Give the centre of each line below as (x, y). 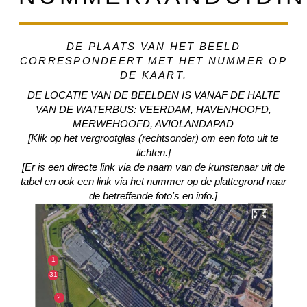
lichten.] (153, 152)
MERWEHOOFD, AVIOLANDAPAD (153, 123)
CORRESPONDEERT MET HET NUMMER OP (153, 61)
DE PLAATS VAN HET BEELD (153, 47)
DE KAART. (153, 75)
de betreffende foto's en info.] (153, 195)
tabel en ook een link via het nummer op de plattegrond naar (153, 181)
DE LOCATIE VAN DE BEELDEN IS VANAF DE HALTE (153, 95)
